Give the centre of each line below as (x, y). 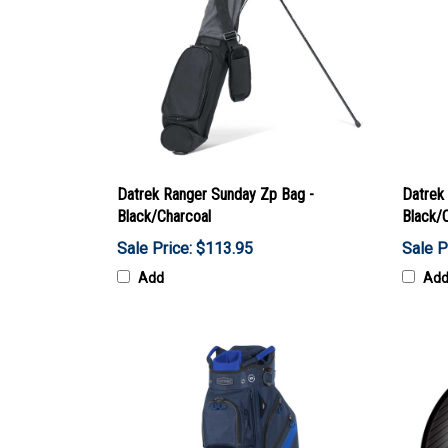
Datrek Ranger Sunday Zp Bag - (215, 194)
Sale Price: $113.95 (185, 248)
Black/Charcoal (164, 216)
